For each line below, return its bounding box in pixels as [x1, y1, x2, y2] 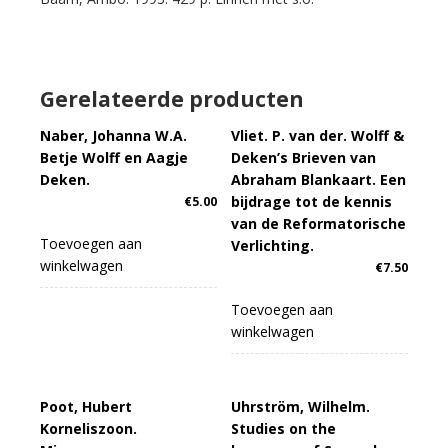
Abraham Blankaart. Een [231, 170, 407, 190]
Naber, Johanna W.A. [40, 126, 187, 146]
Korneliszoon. [40, 419, 137, 439]
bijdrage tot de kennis [231, 192, 393, 212]
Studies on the [231, 419, 337, 439]
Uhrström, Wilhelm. [231, 397, 371, 417]
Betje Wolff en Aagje [40, 148, 188, 168]
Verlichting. [231, 236, 315, 256]
